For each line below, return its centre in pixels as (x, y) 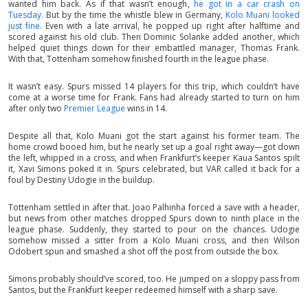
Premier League (96, 108)
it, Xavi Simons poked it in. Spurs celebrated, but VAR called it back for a (154, 169)
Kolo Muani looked (263, 15)
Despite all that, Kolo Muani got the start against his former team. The (154, 136)
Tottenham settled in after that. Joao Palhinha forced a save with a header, (154, 207)
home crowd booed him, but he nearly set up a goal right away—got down (154, 147)
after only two (36, 108)
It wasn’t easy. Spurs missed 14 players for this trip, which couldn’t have (154, 86)
